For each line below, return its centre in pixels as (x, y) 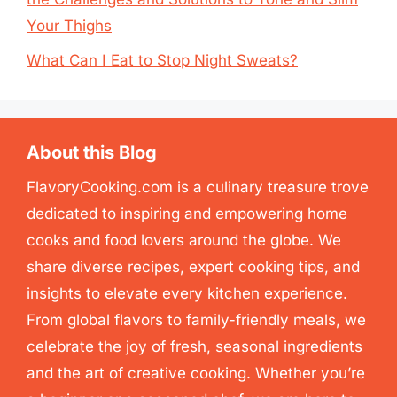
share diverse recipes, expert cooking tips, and (193, 266)
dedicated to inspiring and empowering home (187, 213)
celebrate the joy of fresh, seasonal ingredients (195, 346)
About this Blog (92, 152)
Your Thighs (69, 26)
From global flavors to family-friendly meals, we (196, 319)
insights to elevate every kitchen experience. (187, 293)
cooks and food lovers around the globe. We (184, 240)
